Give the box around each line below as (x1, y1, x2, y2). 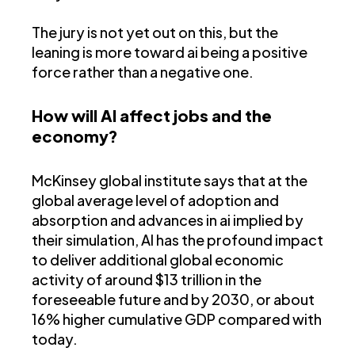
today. (32, 330, 78, 349)
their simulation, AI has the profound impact (32, 231, 323, 250)
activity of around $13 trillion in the (32, 270, 261, 289)
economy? (32, 126, 118, 147)
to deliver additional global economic (32, 250, 284, 269)
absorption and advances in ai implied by (32, 211, 303, 230)
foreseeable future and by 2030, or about (32, 290, 315, 309)
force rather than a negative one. (32, 63, 254, 82)
